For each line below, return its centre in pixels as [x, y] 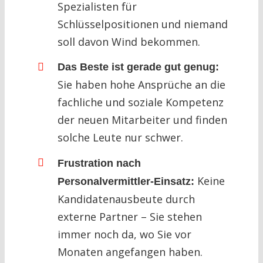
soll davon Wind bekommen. [129, 41]
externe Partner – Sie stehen [129, 216]
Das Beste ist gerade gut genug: [138, 67]
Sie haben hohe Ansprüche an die [141, 85]
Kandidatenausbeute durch [126, 199]
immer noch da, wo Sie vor [124, 234]
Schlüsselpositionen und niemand [142, 24]
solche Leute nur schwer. [120, 138]
